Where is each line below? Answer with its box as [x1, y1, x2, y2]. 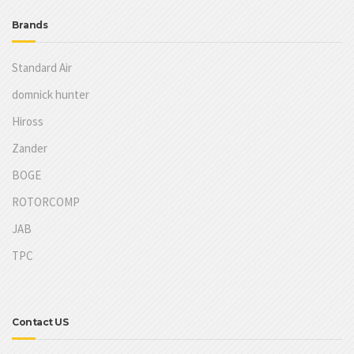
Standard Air [12, 59, 72, 75]
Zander [12, 140, 47, 156]
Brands [12, 18, 47, 31]
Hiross [12, 113, 43, 129]
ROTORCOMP [12, 194, 80, 209]
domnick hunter [12, 86, 89, 102]
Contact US [12, 315, 68, 328]
